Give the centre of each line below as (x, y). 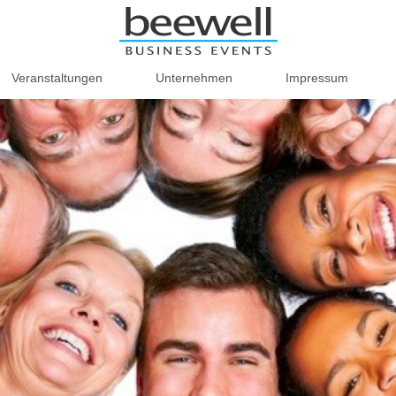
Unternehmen (194, 77)
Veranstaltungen (57, 77)
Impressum (317, 77)
